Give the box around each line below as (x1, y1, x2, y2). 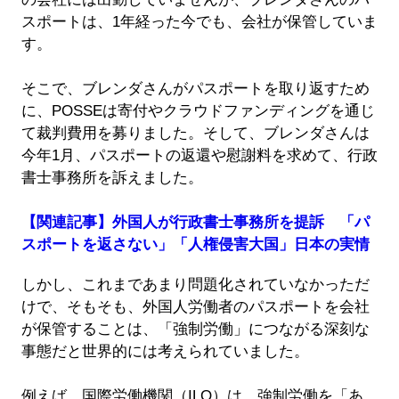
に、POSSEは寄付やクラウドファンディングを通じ (20, 102, 375, 119)
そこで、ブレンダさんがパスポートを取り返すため (20, 79, 370, 97)
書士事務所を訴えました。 (20, 168, 203, 186)
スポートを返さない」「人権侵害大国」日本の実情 (20, 235, 370, 253)
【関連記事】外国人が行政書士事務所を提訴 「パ (20, 213, 370, 231)
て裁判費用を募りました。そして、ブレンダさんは (20, 124, 370, 142)
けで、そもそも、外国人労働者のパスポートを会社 (20, 297, 370, 315)
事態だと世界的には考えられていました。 (20, 342, 309, 360)
